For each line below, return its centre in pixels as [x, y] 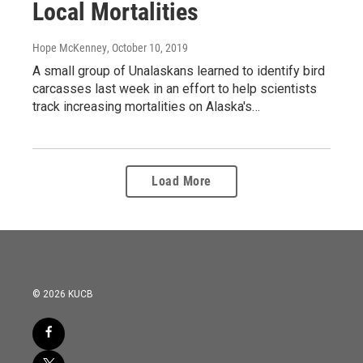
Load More [181, 181]
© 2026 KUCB [63, 294]
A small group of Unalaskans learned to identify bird [179, 70]
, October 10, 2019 [147, 47]
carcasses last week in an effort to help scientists [175, 88]
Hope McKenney [70, 47]
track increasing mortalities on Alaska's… [146, 106]
